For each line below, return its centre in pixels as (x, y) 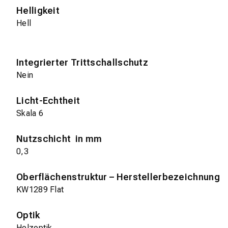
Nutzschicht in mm (59, 139)
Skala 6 (30, 113)
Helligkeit (38, 11)
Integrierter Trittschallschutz (82, 63)
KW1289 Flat (40, 190)
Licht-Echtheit (48, 101)
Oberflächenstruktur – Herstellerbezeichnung (118, 177)
